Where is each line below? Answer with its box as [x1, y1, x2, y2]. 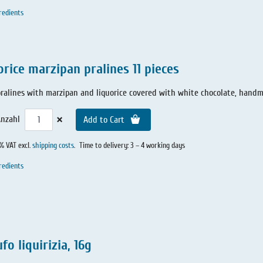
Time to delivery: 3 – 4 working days [79, 141, 185, 151]
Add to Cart [83, 114, 127, 126]
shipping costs [32, 141, 74, 151]
